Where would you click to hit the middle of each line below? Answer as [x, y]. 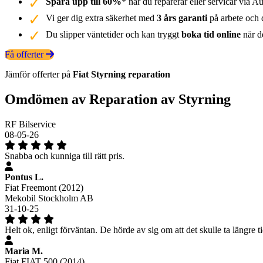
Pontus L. [24, 177]
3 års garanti [182, 18]
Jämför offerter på [39, 74]
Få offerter [25, 54]
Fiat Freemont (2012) [44, 187]
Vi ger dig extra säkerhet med [101, 18]
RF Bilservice [30, 124]
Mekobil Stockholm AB [49, 198]
